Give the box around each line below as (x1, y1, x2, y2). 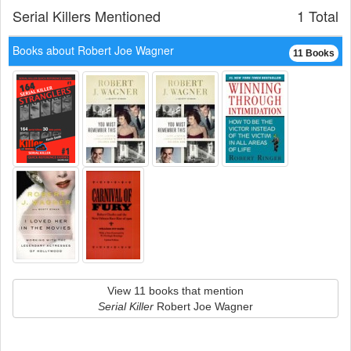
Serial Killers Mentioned (13, 5, 161, 26)
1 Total (297, 5, 338, 26)
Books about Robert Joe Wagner (13, 42, 174, 58)
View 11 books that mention (107, 284, 244, 297)
